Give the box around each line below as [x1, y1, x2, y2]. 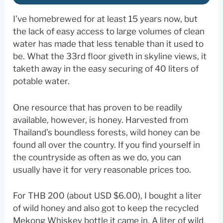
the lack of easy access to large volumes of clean [13, 26, 205, 37]
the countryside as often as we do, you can [13, 152, 182, 162]
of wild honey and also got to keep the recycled [13, 203, 199, 213]
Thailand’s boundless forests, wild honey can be [13, 127, 201, 137]
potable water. [13, 76, 70, 87]
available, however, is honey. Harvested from [13, 114, 189, 125]
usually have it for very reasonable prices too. [13, 164, 192, 175]
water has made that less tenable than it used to [13, 39, 204, 49]
